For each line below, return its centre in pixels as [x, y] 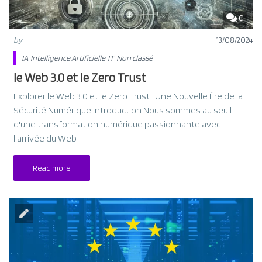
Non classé [135, 58]
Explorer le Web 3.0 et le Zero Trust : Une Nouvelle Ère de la [128, 96]
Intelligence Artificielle [68, 58]
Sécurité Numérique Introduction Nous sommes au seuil [123, 110]
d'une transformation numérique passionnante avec [117, 124]
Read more [52, 168]
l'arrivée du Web [45, 138]
